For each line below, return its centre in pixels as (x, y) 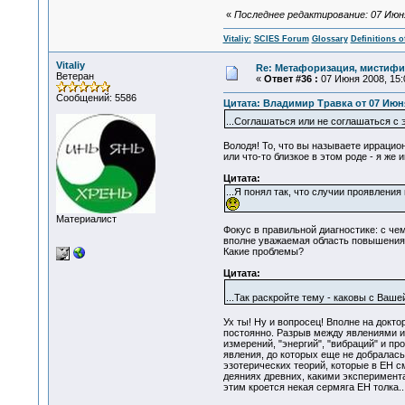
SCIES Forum (281, 39)
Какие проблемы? (263, 252)
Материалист (86, 219)
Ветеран (75, 76)
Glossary (330, 39)
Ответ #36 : (291, 79)
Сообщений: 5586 (96, 98)
